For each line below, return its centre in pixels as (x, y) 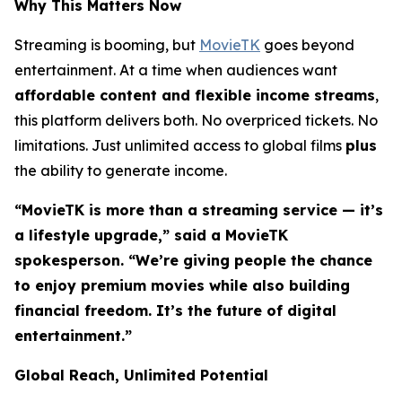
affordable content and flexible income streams (195, 95)
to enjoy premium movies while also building (182, 285)
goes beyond (307, 44)
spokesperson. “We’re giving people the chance (193, 260)
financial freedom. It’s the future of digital (175, 310)
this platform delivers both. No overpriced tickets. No (196, 120)
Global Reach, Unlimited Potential (141, 375)
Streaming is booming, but (107, 44)
